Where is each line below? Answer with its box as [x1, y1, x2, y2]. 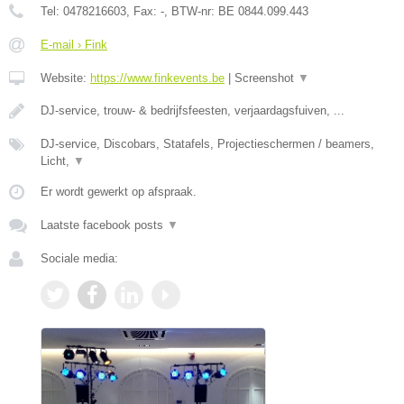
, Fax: [126, 4, 161, 18]
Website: [41, 70, 90, 85]
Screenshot [234, 70, 298, 85]
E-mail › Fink [41, 37, 107, 51]
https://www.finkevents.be [90, 70, 225, 85]
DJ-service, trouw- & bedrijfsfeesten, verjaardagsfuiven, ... [41, 103, 344, 117]
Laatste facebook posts [41, 217, 167, 232]
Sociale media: [41, 251, 118, 265]
